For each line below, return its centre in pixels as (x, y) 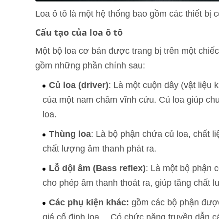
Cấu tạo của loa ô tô (79, 33)
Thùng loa (70, 134)
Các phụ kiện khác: (89, 203)
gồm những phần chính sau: (90, 66)
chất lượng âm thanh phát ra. (99, 149)
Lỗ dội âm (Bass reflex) (97, 168)
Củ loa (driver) (79, 85)
